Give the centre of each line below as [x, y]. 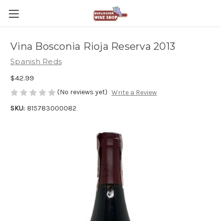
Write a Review [134, 93]
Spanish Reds [36, 61]
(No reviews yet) [82, 92]
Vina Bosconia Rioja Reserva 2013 [93, 47]
